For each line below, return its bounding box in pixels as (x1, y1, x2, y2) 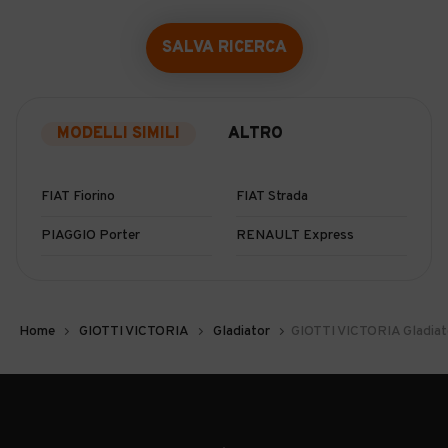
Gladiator (213, 323, 270, 340)
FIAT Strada (236, 188, 308, 205)
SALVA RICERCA (161, 38, 287, 58)
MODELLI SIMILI (57, 124, 180, 144)
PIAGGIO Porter (41, 227, 140, 244)
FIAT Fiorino (41, 188, 115, 205)
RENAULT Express (236, 227, 354, 244)
